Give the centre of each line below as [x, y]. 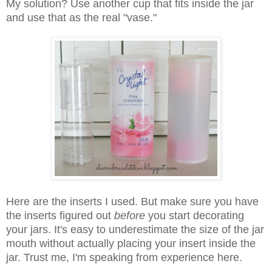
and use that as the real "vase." [81, 17]
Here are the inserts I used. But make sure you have [132, 201]
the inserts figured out [59, 215]
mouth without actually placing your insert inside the [131, 243]
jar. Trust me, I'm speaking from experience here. [124, 257]
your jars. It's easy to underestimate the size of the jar [135, 229]
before [130, 215]
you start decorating [196, 215]
